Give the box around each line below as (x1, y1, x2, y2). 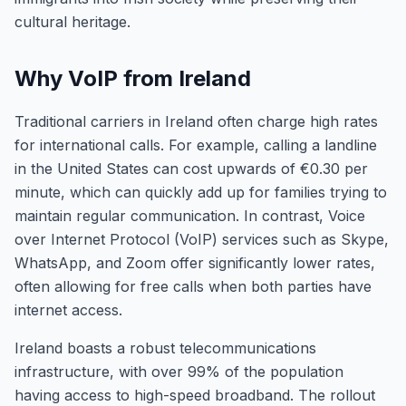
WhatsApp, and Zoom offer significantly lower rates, (14, 254, 375, 272)
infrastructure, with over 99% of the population (14, 362, 343, 381)
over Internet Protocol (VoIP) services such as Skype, (14, 230, 389, 248)
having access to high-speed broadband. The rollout (14, 386, 375, 404)
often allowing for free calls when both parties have (14, 277, 372, 295)
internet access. (14, 301, 122, 319)
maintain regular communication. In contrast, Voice (14, 207, 365, 225)
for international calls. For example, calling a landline (14, 136, 377, 154)
